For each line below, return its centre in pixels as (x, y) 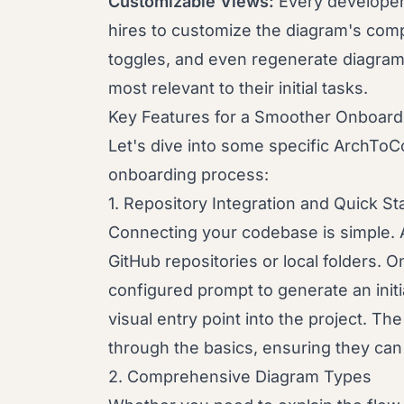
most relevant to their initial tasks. (238, 88)
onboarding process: (188, 174)
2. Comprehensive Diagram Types (240, 376)
